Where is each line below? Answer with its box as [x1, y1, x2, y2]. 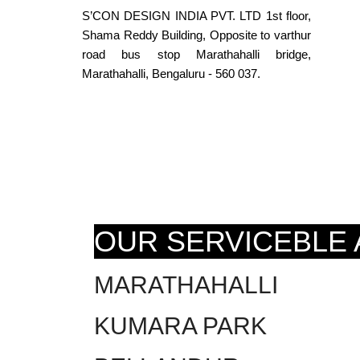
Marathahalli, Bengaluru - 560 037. [82, 66, 260, 80]
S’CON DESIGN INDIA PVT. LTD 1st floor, [82, 8, 311, 22]
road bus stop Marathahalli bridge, [82, 47, 311, 61]
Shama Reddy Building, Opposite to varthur [82, 27, 311, 42]
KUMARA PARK [94, 313, 267, 339]
